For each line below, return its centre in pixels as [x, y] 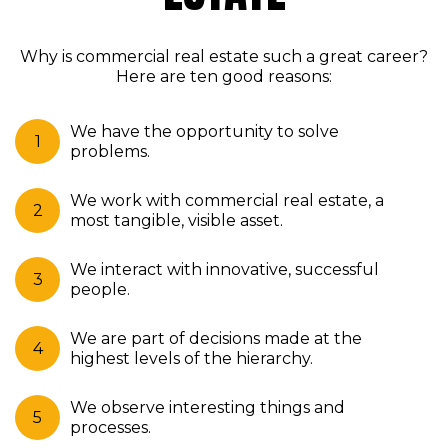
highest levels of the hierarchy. [191, 358]
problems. [110, 151]
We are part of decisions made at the [216, 338]
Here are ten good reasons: [224, 77]
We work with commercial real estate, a [227, 200]
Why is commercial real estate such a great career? [224, 57]
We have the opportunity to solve [204, 131]
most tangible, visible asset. [176, 220]
